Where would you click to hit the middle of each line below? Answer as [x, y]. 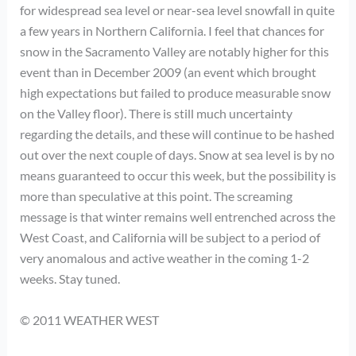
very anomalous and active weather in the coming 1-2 [164, 257]
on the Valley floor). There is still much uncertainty [156, 113]
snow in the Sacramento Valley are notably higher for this [174, 51]
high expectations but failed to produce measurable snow [175, 92]
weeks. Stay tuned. [70, 278]
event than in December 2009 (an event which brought [168, 72]
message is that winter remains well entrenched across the [177, 216]
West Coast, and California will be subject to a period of [170, 237]
